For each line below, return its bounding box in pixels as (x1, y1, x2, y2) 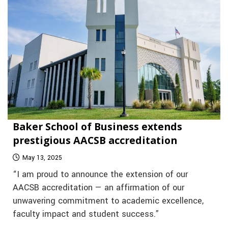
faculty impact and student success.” (13, 208, 159, 220)
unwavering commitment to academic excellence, (13, 194, 204, 207)
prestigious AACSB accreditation (13, 133, 177, 147)
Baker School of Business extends (13, 119, 182, 133)
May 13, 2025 (22, 153, 62, 162)
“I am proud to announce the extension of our (13, 168, 188, 181)
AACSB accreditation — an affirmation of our (13, 181, 184, 194)
